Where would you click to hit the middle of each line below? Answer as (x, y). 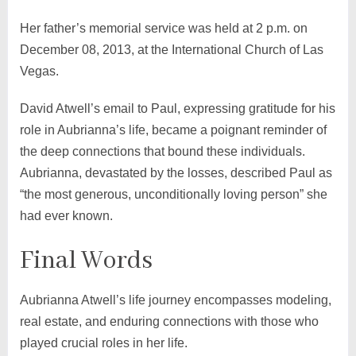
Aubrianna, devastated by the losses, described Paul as (176, 172)
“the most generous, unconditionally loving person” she (173, 194)
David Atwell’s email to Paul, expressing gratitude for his (177, 108)
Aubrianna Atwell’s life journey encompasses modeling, (175, 300)
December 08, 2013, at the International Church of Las (171, 49)
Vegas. (39, 71)
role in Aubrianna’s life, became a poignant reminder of (173, 130)
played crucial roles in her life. (103, 342)
